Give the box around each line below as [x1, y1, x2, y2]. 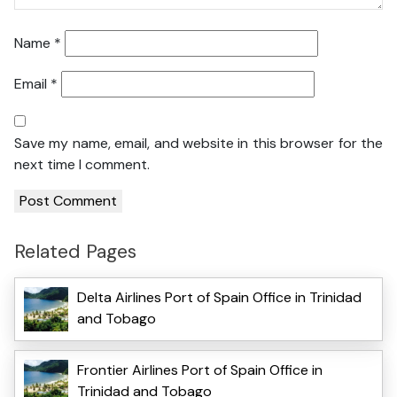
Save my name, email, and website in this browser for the [14, 134, 383, 153]
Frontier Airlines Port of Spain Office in [77, 360, 323, 379]
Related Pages [14, 238, 136, 265]
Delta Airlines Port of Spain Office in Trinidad [77, 287, 362, 307]
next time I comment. [14, 155, 150, 175]
